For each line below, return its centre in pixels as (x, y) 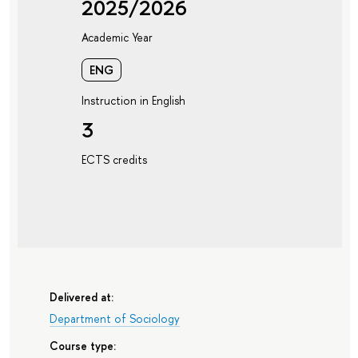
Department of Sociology (114, 318)
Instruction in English (133, 100)
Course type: (82, 345)
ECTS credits (114, 159)
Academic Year (117, 38)
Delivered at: (81, 297)
